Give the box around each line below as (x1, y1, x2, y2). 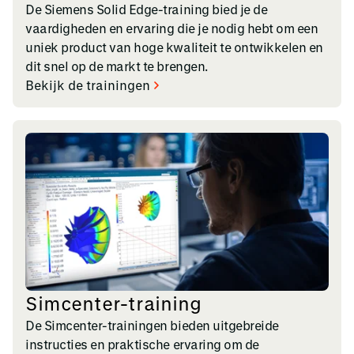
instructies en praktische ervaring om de (25, 336, 259, 352)
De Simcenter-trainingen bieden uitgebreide (25, 317, 279, 333)
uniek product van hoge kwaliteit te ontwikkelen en (25, 39, 323, 55)
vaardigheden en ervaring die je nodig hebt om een (25, 20, 318, 36)
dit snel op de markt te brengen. (25, 58, 208, 73)
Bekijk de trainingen (25, 77, 150, 92)
